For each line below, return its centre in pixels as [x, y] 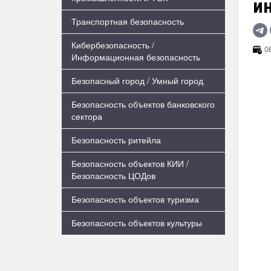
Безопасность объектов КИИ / [130, 163]
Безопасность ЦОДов [113, 175]
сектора [87, 116]
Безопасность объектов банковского [143, 104]
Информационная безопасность [136, 57]
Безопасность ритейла [116, 140]
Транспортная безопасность [128, 21]
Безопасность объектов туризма [135, 199]
